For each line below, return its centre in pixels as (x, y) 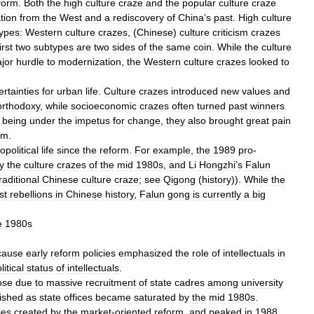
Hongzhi (217, 165)
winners (267, 106)
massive (64, 282)
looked (264, 62)
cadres (190, 282)
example (172, 150)
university (262, 282)
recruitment (111, 282)
